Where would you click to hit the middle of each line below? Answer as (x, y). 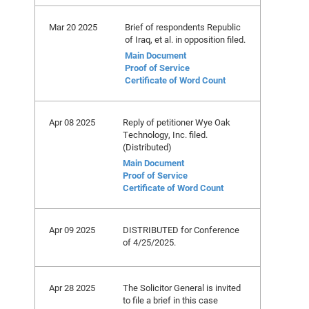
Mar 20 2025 (73, 27)
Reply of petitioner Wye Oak (177, 122)
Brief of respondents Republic (183, 27)
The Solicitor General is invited (182, 288)
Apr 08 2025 (72, 122)
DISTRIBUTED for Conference (181, 230)
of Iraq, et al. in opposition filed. (185, 39)
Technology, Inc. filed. (165, 134)
